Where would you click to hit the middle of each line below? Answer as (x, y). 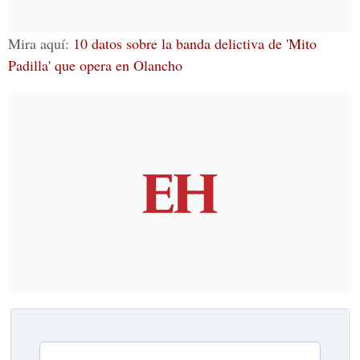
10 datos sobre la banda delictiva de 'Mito (195, 43)
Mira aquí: (41, 43)
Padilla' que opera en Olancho (95, 65)
